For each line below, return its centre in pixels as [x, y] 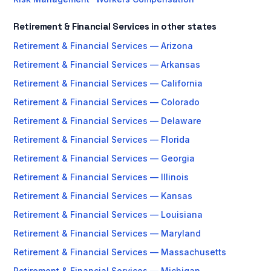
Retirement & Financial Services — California [108, 83]
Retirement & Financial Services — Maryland [107, 233]
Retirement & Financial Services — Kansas [103, 196]
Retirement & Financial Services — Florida [102, 139]
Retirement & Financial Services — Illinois [101, 177]
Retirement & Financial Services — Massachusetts [120, 252]
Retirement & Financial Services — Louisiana [108, 214]
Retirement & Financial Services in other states [115, 26]
